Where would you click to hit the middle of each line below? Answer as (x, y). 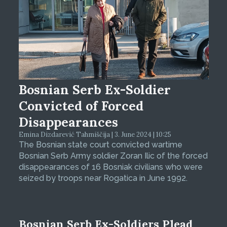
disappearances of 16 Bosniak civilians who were (110, 167)
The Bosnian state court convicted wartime (100, 145)
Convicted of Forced (81, 106)
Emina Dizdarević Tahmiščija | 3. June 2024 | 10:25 (95, 135)
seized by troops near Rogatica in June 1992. (103, 178)
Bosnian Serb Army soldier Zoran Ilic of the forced (113, 156)
